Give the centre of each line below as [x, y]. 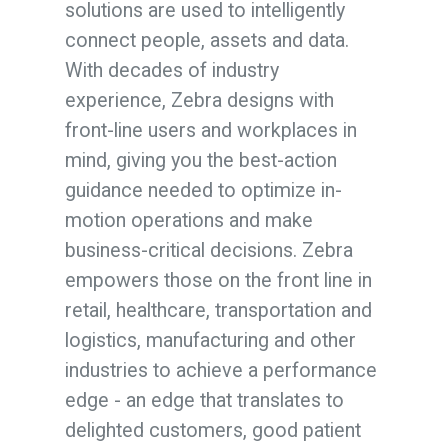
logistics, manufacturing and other [210, 340]
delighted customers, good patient [212, 430]
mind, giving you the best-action [200, 160]
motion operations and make [188, 220]
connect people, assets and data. [206, 40]
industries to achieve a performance [220, 370]
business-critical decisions [178, 250]
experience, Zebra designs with [199, 100]
